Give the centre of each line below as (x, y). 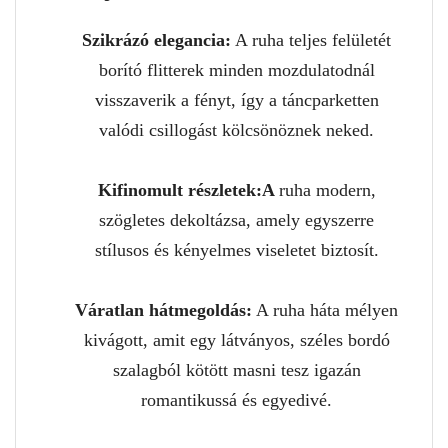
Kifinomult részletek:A (188, 189)
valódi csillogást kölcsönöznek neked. (236, 129)
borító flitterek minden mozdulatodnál (236, 69)
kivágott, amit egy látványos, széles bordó (236, 339)
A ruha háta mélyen (325, 309)
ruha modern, (327, 189)
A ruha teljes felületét (311, 39)
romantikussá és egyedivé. (236, 399)
